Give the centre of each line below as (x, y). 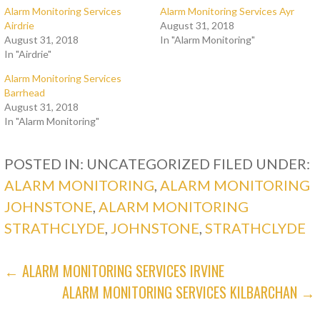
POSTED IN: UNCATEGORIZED (109, 164)
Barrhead (25, 93)
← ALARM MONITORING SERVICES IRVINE (115, 271)
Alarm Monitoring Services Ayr (227, 11)
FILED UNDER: (262, 164)
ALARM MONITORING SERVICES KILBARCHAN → (189, 292)
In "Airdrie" (28, 54)
